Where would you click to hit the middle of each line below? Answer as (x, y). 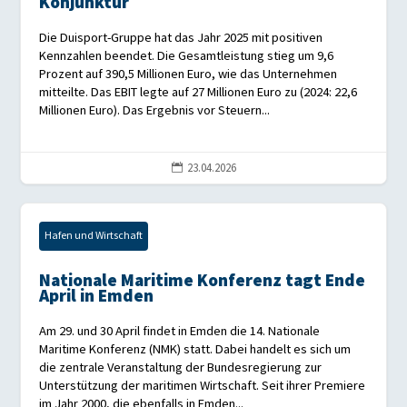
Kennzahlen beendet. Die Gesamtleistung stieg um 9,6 (187, 56)
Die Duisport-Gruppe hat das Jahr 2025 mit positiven (181, 38)
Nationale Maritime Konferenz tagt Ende (203, 282)
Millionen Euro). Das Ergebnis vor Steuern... (155, 111)
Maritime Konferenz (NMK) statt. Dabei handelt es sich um (195, 350)
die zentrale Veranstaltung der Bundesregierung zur (181, 368)
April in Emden (97, 297)
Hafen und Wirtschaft (94, 236)
